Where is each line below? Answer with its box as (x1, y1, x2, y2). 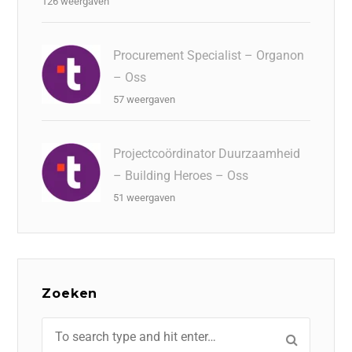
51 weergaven (113, 191, 176, 203)
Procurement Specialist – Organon (113, 47, 305, 63)
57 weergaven (113, 93, 176, 105)
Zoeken (42, 285, 98, 301)
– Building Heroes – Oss (113, 167, 249, 183)
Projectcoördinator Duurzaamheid (113, 145, 301, 161)
